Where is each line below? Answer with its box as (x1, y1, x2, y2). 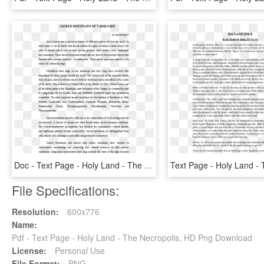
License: (12, 245, 47, 256)
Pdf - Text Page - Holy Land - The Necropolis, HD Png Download (12, 232, 252, 243)
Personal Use (52, 245, 105, 256)
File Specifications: (12, 181, 119, 199)
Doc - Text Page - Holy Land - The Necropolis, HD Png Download (144, 159, 153, 171)
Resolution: (12, 206, 59, 217)
